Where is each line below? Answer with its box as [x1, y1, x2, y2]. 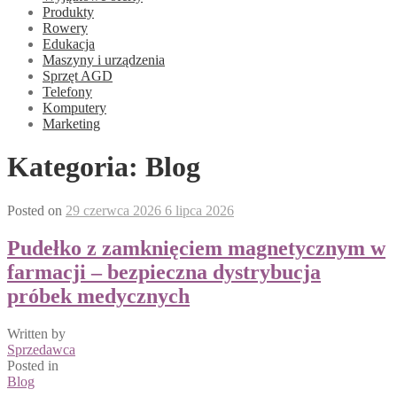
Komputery [43, 100, 106, 115]
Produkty [43, 4, 94, 19]
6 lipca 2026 [165, 202, 234, 218]
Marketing [43, 116, 100, 131]
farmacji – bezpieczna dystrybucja [7, 260, 321, 284]
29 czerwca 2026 [66, 202, 161, 218]
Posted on [7, 202, 66, 218]
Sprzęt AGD [43, 68, 113, 83]
